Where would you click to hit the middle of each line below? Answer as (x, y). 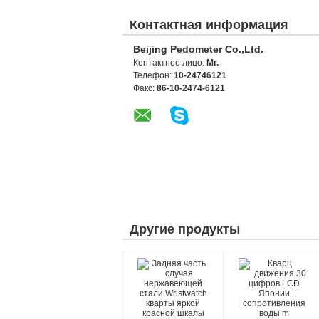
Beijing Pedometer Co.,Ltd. (198, 49)
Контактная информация (209, 25)
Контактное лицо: (170, 63)
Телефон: (153, 75)
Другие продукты (185, 229)
